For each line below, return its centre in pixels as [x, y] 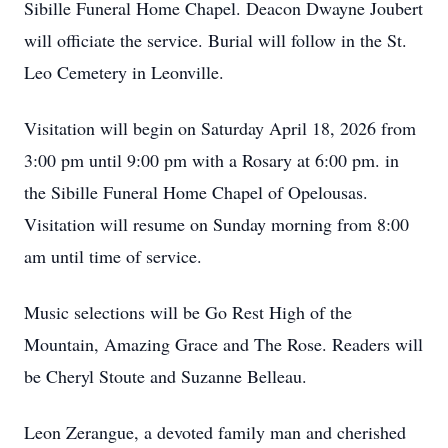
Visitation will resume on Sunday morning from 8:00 [216, 224]
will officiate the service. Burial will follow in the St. [215, 40]
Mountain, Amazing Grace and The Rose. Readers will [223, 344]
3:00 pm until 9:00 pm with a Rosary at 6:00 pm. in [211, 160]
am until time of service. [113, 256]
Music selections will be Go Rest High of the [188, 312]
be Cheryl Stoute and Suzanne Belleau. [165, 376]
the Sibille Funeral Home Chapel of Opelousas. [196, 192]
